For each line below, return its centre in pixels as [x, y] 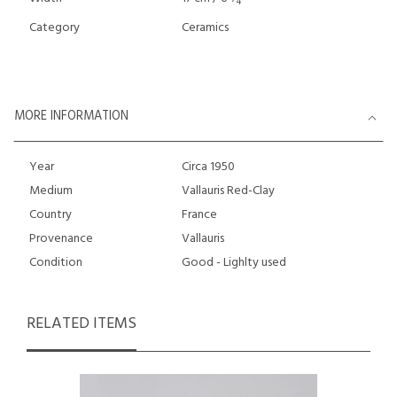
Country [51, 215]
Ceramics [205, 28]
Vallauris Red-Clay [228, 191]
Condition [56, 263]
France [199, 215]
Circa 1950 [208, 167]
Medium [51, 191]
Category [54, 28]
